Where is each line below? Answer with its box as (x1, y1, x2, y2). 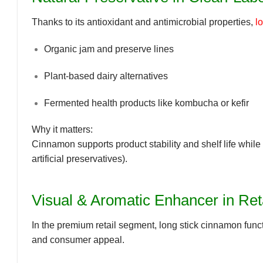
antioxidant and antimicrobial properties (87, 17, 251, 28)
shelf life (201, 139, 236, 150)
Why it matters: (32, 124, 93, 135)
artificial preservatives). (32, 154, 127, 164)
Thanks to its (32, 17, 87, 28)
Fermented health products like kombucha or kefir (43, 97, 249, 108)
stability (149, 139, 181, 150)
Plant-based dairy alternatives (43, 70, 168, 81)
